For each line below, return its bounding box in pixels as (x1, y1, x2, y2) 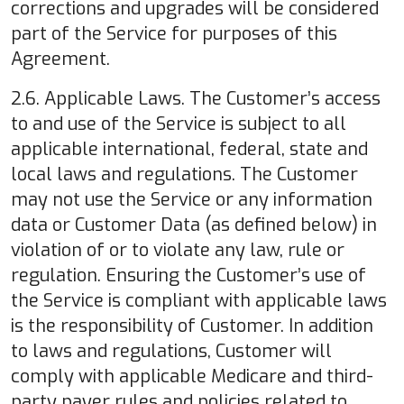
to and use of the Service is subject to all (11, 111, 346, 136)
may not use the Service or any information (11, 187, 372, 212)
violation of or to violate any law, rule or (11, 237, 344, 262)
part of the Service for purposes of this (11, 21, 337, 46)
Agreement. (11, 46, 110, 71)
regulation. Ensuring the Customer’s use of (11, 262, 366, 288)
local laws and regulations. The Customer (11, 161, 358, 187)
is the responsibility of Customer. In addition (11, 313, 373, 338)
